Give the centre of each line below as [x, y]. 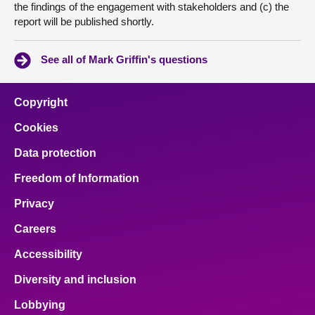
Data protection [55, 153]
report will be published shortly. [84, 22]
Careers [35, 229]
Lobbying [40, 305]
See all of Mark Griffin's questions [124, 60]
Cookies [36, 128]
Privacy [34, 204]
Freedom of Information [77, 179]
